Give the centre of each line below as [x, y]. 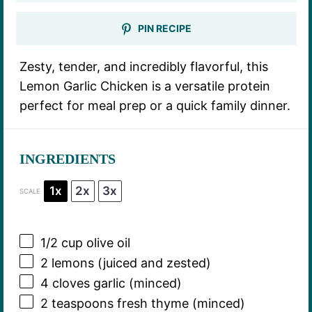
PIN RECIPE [164, 28]
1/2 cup [61, 243]
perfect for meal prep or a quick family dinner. [155, 106]
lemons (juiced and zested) [129, 263]
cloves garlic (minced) [115, 283]
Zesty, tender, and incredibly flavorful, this [143, 67]
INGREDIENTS [67, 159]
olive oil [106, 243]
